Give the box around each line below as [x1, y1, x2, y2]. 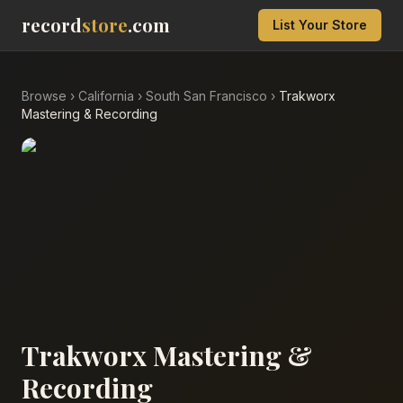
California [78, 88, 134, 103]
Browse [22, 88, 67, 103]
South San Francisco [146, 88, 267, 103]
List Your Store [273, 17, 367, 32]
